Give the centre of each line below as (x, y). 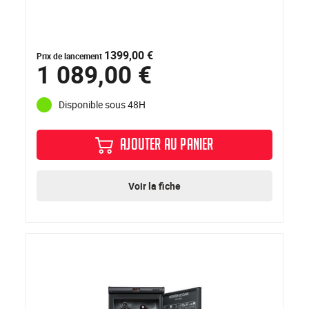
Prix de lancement (71, 56)
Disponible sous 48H (102, 105)
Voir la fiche (154, 186)
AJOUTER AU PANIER (167, 146)
